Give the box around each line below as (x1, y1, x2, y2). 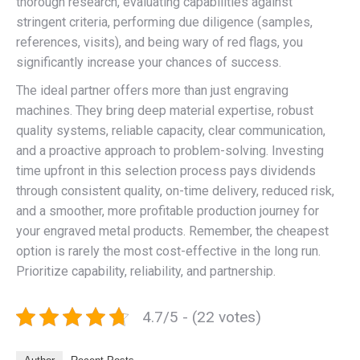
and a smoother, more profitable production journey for (16, 202, 319, 219)
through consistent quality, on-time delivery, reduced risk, (16, 182, 334, 198)
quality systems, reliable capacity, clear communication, (16, 122, 325, 138)
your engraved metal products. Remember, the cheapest (16, 223, 329, 239)
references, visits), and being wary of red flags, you (16, 34, 303, 50)
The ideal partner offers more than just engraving (16, 82, 288, 98)
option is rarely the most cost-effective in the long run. (16, 243, 321, 259)
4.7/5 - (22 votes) (142, 307, 261, 326)
